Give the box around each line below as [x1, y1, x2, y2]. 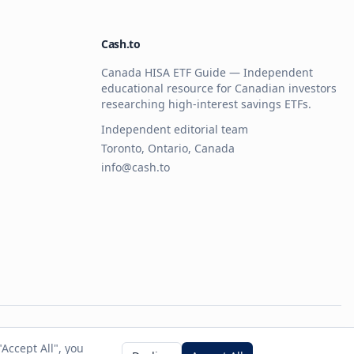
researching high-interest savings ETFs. [101, 96, 311, 111]
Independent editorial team [101, 122, 248, 137]
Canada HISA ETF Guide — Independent [101, 65, 313, 80]
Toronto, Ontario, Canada [101, 141, 235, 156]
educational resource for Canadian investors [101, 81, 337, 96]
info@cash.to [101, 160, 170, 175]
